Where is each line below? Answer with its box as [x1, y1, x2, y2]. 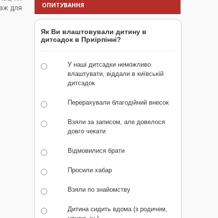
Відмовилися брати [68, 147, 125, 155]
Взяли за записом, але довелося [68, 118, 165, 126]
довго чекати [68, 127, 106, 135]
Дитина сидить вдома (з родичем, [68, 205, 167, 213]
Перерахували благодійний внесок [68, 99, 169, 107]
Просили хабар [68, 166, 112, 174]
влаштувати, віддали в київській [68, 70, 163, 78]
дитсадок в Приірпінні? [41, 36, 121, 44]
